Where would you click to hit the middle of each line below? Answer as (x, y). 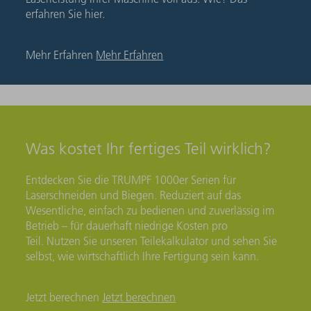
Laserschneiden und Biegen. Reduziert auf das (134, 195)
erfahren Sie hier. (66, 14)
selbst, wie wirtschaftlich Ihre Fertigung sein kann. (143, 257)
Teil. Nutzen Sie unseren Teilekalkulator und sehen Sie (152, 241)
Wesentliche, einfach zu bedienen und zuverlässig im (150, 211)
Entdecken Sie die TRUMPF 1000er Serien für (131, 180)
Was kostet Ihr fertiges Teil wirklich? (149, 149)
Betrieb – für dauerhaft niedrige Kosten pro (127, 226)
